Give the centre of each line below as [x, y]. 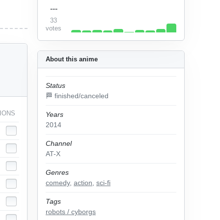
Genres [57, 172]
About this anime [72, 59]
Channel [59, 143]
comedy [58, 183]
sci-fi [103, 183]
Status [55, 85]
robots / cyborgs [71, 212]
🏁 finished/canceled [77, 96]
